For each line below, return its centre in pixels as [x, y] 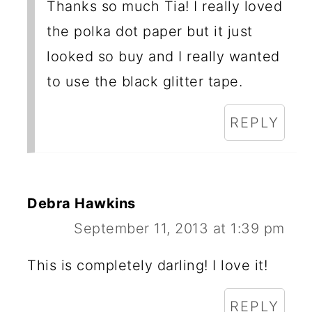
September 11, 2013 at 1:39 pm [179, 228]
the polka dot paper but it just [150, 31]
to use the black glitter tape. [145, 81]
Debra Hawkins [81, 203]
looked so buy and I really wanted [163, 56]
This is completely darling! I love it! [148, 265]
